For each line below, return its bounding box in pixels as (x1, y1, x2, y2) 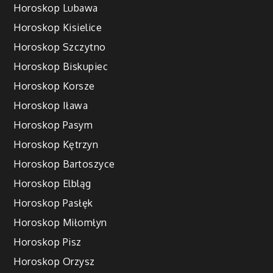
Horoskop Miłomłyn (13, 216, 107, 229)
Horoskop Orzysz (13, 255, 95, 268)
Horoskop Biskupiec (13, 60, 108, 73)
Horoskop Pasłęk (13, 197, 93, 210)
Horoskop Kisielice (13, 21, 102, 34)
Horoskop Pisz (13, 236, 82, 249)
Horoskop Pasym (13, 119, 93, 132)
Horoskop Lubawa (13, 2, 98, 15)
